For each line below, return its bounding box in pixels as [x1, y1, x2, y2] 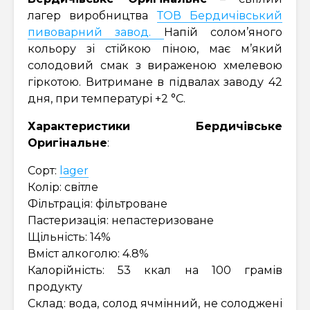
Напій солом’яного [163, 26, 283, 39]
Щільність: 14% [28, 230, 111, 244]
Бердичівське [196, 120, 282, 133]
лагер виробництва [28, 9, 157, 22]
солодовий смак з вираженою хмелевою [28, 59, 282, 72]
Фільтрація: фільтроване [28, 197, 167, 210]
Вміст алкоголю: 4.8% [28, 247, 149, 260]
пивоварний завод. [28, 26, 164, 39]
